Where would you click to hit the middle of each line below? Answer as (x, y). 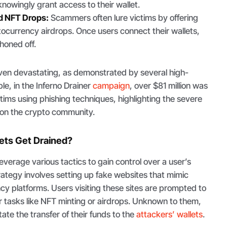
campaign (111, 86)
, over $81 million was (169, 86)
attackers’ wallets (170, 214)
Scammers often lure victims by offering (124, 18)
